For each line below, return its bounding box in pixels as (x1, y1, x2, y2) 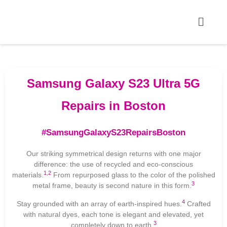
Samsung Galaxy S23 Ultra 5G (27, 77, 200, 91)
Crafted (184, 199, 211, 208)
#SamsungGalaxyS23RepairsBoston (42, 128, 185, 138)
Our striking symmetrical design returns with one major (26, 149, 201, 158)
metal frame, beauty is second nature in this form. (32, 181, 192, 190)
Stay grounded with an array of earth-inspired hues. (16, 199, 182, 208)
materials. (12, 171, 44, 179)
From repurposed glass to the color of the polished (51, 171, 215, 179)
